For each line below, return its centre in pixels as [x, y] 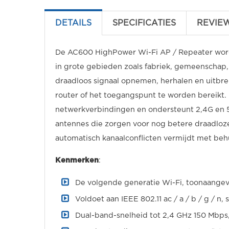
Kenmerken [77, 160]
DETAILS [73, 23]
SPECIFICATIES [144, 23]
